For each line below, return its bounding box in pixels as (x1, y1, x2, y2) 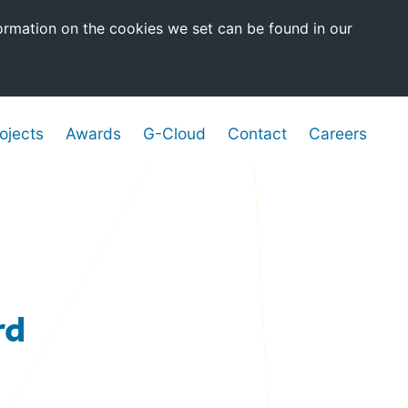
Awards (66, 124, 121, 144)
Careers (309, 124, 367, 144)
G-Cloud (143, 124, 206, 144)
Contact (228, 124, 287, 144)
